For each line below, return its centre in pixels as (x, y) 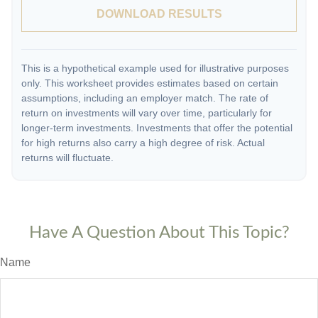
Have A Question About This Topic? (159, 233)
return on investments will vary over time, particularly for (147, 113)
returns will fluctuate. (67, 158)
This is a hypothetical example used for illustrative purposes (155, 68)
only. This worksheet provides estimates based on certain (150, 83)
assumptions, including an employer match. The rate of (145, 98)
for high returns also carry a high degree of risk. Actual (143, 143)
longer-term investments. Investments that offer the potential (157, 128)
